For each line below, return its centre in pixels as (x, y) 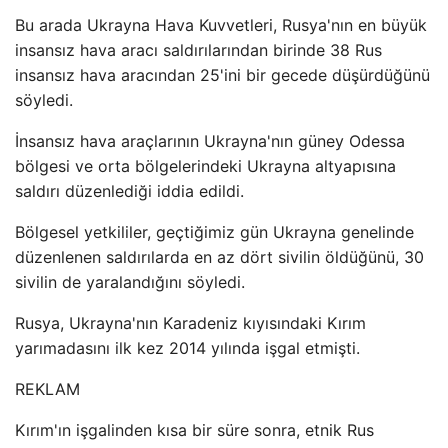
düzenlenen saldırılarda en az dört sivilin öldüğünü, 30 (219, 256)
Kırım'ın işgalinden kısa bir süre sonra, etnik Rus (194, 429)
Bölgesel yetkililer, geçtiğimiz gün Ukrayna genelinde (214, 231)
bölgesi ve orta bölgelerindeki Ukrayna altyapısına (205, 165)
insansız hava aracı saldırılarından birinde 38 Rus (198, 49)
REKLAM (47, 388)
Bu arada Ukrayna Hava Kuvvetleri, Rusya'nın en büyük (221, 24)
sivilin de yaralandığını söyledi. (130, 281)
